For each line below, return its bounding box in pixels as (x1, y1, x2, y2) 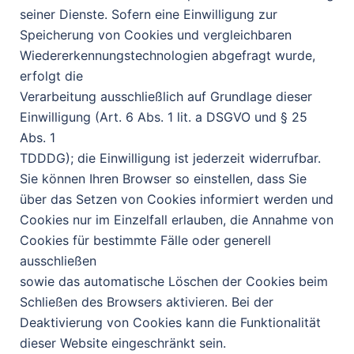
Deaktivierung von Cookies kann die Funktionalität (20, 314, 321, 330)
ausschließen (20, 253, 96, 269)
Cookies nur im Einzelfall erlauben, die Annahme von (20, 212, 333, 228)
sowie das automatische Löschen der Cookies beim (20, 273, 328, 289)
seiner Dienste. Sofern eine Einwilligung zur (20, 6, 277, 22)
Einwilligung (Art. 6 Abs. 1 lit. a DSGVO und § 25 (20, 109, 307, 125)
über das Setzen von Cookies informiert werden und (20, 191, 333, 207)
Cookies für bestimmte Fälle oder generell (20, 232, 271, 248)
